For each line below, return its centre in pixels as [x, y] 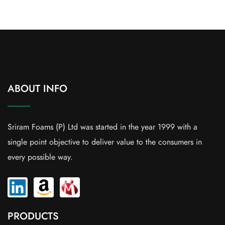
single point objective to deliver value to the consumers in [105, 142]
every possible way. [40, 157]
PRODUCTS [33, 216]
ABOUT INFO [37, 89]
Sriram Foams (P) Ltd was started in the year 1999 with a [102, 127]
